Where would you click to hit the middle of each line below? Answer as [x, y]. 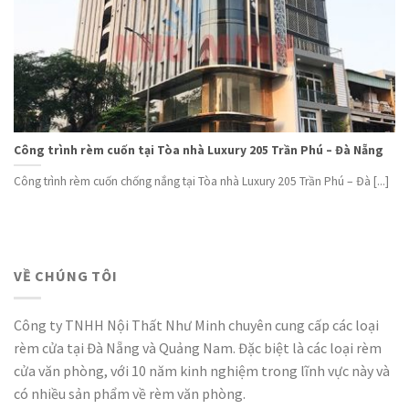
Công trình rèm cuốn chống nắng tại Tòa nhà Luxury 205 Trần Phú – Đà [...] [201, 182]
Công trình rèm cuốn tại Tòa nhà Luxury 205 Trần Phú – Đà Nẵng [199, 150]
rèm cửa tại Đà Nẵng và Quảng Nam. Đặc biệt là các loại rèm [198, 348]
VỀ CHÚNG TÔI [66, 275]
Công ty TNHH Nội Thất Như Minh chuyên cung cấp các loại [196, 325]
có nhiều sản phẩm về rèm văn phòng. [130, 394]
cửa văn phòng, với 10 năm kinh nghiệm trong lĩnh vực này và [202, 371]
